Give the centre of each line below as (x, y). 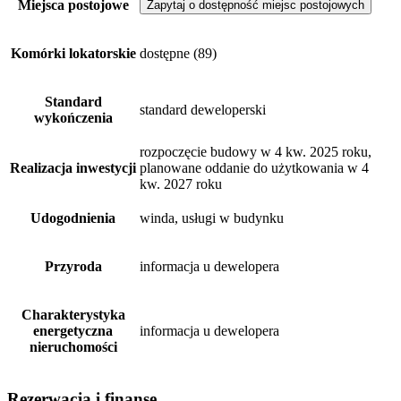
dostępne (165, 54)
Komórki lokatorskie (73, 54)
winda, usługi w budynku (212, 218)
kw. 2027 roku (181, 184)
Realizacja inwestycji (73, 168)
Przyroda (73, 267)
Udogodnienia (73, 218)
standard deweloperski (203, 110)
